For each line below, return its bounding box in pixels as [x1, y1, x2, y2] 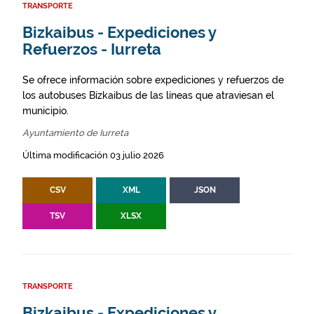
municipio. [22, 105, 69, 117]
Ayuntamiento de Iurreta [22, 128, 128, 139]
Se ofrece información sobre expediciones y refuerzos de [22, 74, 284, 86]
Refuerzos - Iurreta [22, 41, 161, 59]
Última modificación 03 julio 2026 [22, 150, 164, 161]
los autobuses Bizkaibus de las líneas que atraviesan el [22, 90, 274, 102]
